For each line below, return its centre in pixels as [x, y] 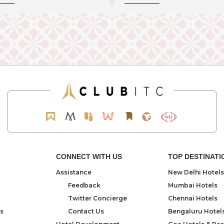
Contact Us [86, 211]
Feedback [84, 185]
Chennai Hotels [192, 198]
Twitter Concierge [98, 198]
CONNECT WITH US [89, 156]
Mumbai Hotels [192, 185]
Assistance [74, 172]
